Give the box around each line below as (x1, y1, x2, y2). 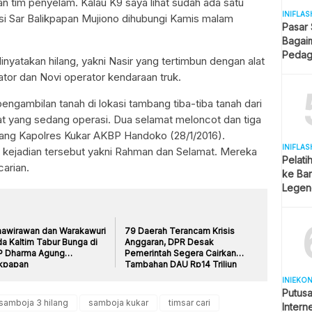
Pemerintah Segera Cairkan (125, 247, 237, 258)
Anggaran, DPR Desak (125, 236, 214, 247)
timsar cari (169, 297, 210, 308)
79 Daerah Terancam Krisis (125, 225, 235, 236)
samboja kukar (88, 297, 148, 308)
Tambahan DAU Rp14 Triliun (125, 258, 237, 270)
